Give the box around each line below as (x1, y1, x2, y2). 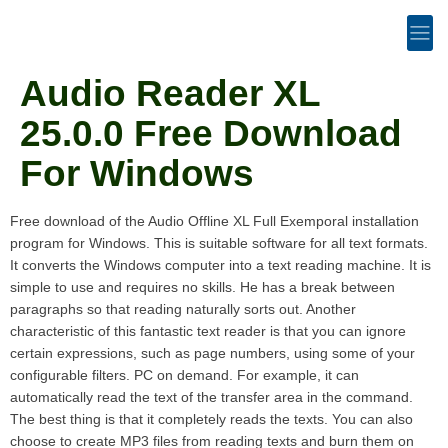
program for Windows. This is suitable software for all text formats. (10, 235, 428, 251)
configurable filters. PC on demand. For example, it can (10, 367, 359, 383)
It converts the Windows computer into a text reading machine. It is (10, 257, 431, 273)
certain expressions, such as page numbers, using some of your (10, 345, 415, 361)
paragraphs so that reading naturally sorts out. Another (10, 301, 356, 317)
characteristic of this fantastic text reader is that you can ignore (10, 323, 406, 339)
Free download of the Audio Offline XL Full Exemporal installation (10, 213, 419, 229)
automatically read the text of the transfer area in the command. (10, 389, 413, 405)
